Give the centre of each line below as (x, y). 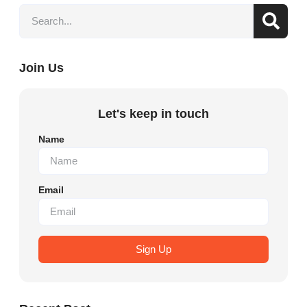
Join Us (41, 67)
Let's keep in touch (153, 113)
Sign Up (153, 249)
